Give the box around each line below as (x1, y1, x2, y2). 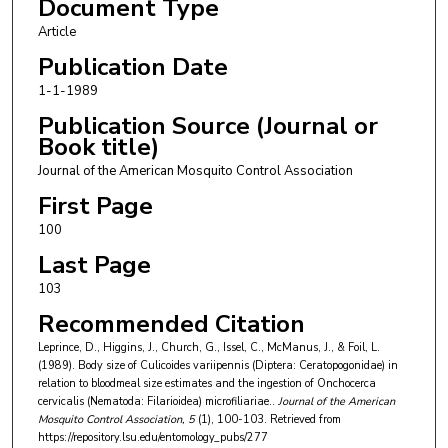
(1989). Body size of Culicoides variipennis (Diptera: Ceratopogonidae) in (37, 358, 398, 374)
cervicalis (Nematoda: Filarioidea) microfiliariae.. (37, 394, 275, 410)
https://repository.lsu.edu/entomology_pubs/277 (37, 430, 268, 446)
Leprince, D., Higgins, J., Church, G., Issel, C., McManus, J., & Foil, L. (37, 340, 380, 356)
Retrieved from (269, 412, 341, 428)
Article (37, 22, 76, 41)
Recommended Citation (37, 308, 305, 341)
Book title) (37, 130, 159, 163)
